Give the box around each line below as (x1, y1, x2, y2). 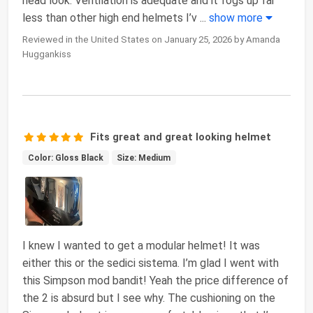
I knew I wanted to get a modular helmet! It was (22, 238, 260, 252)
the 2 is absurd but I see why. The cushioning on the (22, 291, 275, 305)
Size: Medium (117, 152, 171, 163)
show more (209, 10, 265, 24)
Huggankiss (22, 48, 71, 59)
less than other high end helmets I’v (22, 10, 197, 24)
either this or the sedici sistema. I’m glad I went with (22, 256, 279, 270)
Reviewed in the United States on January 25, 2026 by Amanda (22, 34, 280, 45)
